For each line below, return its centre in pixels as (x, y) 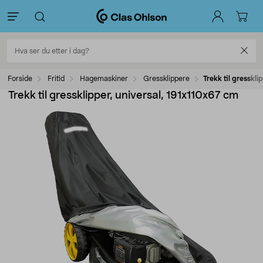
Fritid (56, 79)
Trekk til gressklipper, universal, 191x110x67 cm (123, 96)
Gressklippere (166, 79)
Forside (20, 79)
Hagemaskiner (104, 79)
